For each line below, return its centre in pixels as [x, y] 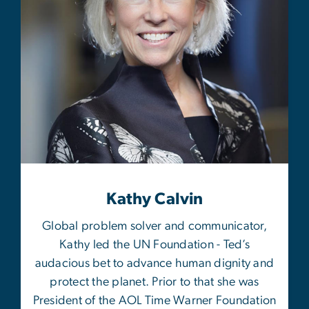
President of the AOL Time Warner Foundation [154, 301]
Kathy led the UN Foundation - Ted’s [154, 245]
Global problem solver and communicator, [154, 227]
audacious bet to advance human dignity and [154, 264]
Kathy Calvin [154, 200]
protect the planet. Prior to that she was [154, 282]
